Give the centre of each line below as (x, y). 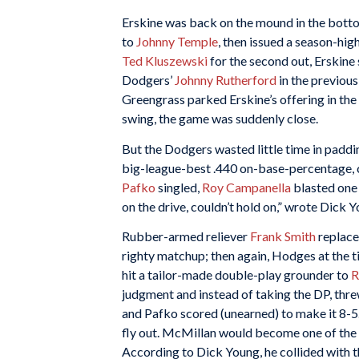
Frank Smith (283, 236)
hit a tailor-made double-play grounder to (236, 275)
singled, (179, 187)
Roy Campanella (246, 187)
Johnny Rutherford (226, 80)
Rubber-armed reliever (186, 236)
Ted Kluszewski (165, 61)
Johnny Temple (177, 42)
